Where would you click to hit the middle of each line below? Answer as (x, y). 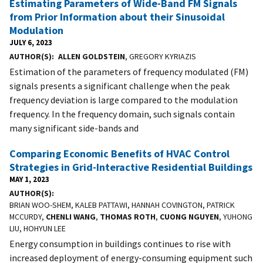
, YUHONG (236, 216)
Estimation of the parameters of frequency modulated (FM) (129, 71)
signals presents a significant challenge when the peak (119, 85)
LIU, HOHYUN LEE (38, 228)
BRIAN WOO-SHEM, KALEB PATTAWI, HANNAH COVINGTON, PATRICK (122, 205)
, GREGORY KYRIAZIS (160, 56)
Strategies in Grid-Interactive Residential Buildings (131, 167)
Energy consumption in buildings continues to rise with (120, 243)
